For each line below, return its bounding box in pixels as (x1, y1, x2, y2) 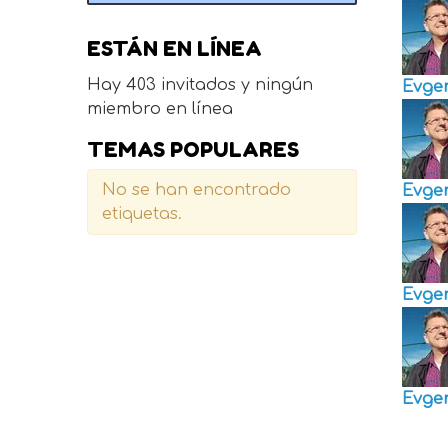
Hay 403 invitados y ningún (86, 76, 313, 95)
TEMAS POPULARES (86, 137, 299, 163)
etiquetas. (101, 205, 182, 224)
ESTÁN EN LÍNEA (86, 36, 262, 62)
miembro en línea (86, 100, 233, 119)
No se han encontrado (101, 181, 291, 200)
